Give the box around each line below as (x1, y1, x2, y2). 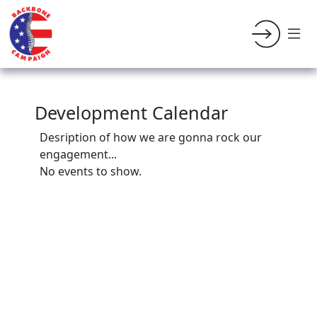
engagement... (40, 146, 117, 162)
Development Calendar (35, 100, 229, 125)
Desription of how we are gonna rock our (40, 129, 262, 145)
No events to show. (40, 163, 142, 179)
